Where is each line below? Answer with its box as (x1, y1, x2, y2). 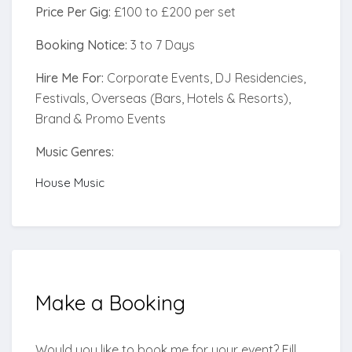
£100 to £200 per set (111, 4, 236, 20)
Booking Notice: (35, 37, 127, 53)
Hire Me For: (35, 70, 104, 86)
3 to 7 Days (127, 37, 195, 53)
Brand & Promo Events (35, 111, 166, 127)
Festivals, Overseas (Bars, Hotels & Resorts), (35, 90, 291, 107)
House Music (35, 175, 104, 191)
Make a (35, 290, 109, 317)
